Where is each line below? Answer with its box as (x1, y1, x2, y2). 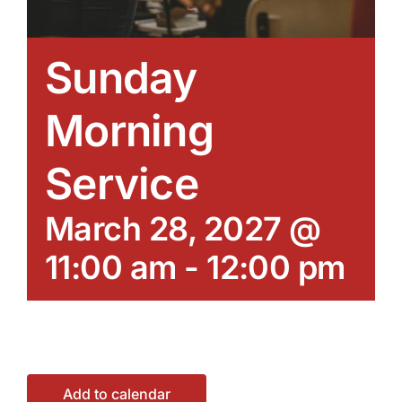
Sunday (45, 50, 197, 104)
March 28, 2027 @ (45, 208, 321, 249)
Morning (45, 103, 214, 157)
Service (45, 156, 198, 210)
